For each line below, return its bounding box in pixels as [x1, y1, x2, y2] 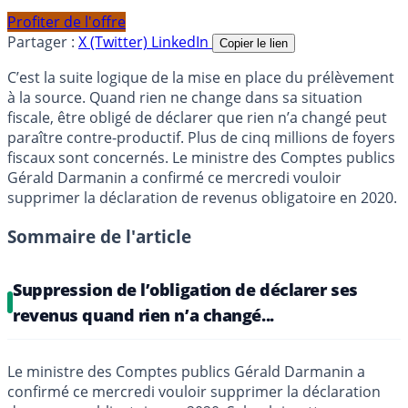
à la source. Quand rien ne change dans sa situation [7, 87, 362, 108]
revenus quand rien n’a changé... [13, 304, 274, 327]
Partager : [7, 32, 75, 53]
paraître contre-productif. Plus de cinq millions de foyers [7, 127, 395, 148]
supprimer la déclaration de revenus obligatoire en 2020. [7, 188, 397, 209]
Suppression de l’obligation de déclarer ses [13, 279, 358, 301]
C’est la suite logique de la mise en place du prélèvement [7, 67, 394, 88]
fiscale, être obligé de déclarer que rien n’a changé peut [7, 107, 387, 128]
